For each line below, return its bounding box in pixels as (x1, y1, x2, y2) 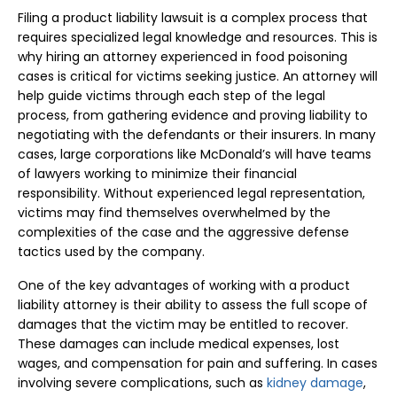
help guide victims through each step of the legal (18, 87, 325, 105)
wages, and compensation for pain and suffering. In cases (18, 354, 378, 372)
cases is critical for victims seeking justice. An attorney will (18, 67, 378, 85)
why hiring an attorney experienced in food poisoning (18, 48, 347, 66)
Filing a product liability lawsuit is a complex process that (18, 9, 368, 27)
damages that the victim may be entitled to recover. (18, 315, 348, 333)
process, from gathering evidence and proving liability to (18, 106, 368, 124)
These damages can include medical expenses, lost (18, 335, 339, 353)
